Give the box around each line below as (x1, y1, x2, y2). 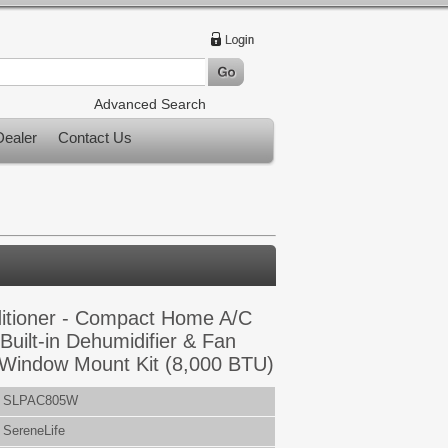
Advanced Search (94, 96, 206, 112)
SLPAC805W (3, 393, 78, 408)
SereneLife (3, 423, 65, 438)
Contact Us (58, 129, 132, 146)
